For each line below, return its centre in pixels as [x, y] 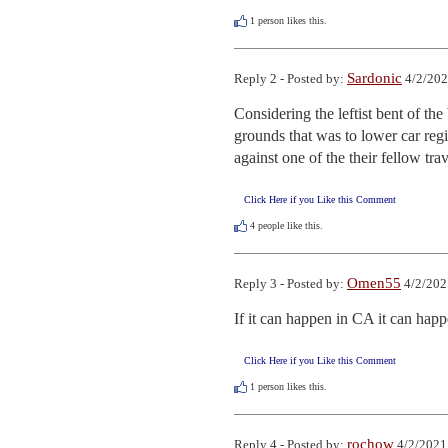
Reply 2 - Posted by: [290, 78]
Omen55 [374, 283]
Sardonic [374, 77]
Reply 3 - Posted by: [290, 284]
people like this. [289, 225]
